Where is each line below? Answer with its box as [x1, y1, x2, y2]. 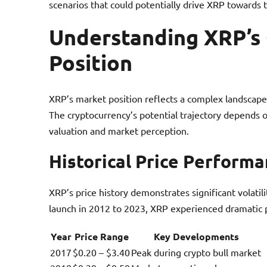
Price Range [74, 229, 129, 243]
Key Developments [153, 229, 239, 243]
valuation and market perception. [49, 124, 189, 136]
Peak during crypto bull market [131, 246, 261, 258]
